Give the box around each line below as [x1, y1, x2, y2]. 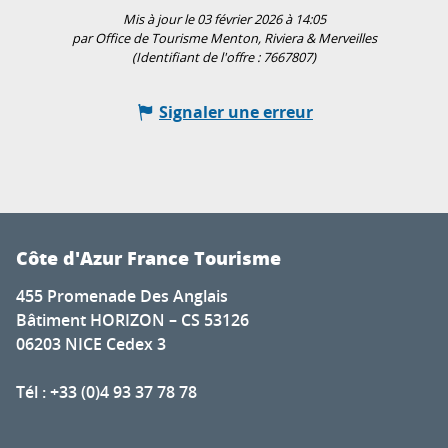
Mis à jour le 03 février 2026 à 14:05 [122, 11, 326, 29]
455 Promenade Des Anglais [16, 285, 228, 308]
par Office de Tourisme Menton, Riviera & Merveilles [71, 30, 377, 48]
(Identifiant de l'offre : [132, 49, 263, 67]
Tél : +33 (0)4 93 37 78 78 [16, 381, 197, 404]
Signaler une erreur [159, 101, 313, 124]
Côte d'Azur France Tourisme [16, 245, 281, 272]
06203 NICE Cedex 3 [16, 333, 166, 356]
